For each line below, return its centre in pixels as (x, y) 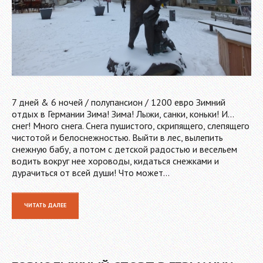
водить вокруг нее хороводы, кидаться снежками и (115, 161)
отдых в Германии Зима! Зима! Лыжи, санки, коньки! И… (123, 114)
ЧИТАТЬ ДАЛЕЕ (45, 205)
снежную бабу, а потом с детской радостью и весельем (124, 149)
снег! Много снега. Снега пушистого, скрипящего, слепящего (131, 125)
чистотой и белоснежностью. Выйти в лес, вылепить (117, 137)
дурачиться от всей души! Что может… (91, 172)
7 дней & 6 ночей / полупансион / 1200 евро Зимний (119, 102)
